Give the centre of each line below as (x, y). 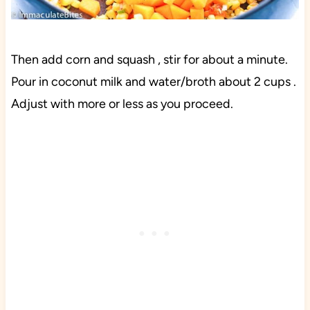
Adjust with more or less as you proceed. (122, 104)
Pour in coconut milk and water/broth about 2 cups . (153, 82)
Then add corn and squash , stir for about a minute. (149, 60)
